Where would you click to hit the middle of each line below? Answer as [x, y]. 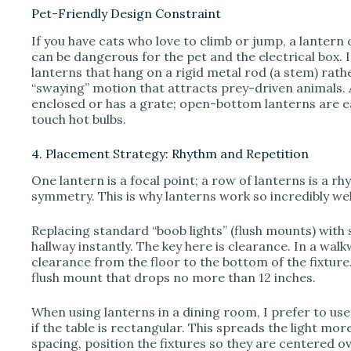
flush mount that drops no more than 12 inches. [174, 278]
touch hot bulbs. [79, 119]
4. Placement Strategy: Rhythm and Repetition [170, 153]
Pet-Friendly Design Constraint [126, 13]
